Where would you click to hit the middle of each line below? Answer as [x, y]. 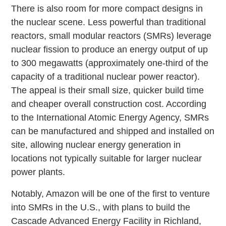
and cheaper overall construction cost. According [109, 104]
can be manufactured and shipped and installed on [113, 131]
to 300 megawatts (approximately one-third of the [110, 63]
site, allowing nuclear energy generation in [96, 145]
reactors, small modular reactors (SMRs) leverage [111, 36]
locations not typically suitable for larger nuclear [107, 159]
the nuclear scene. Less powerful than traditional [109, 22]
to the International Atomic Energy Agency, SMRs [110, 118]
